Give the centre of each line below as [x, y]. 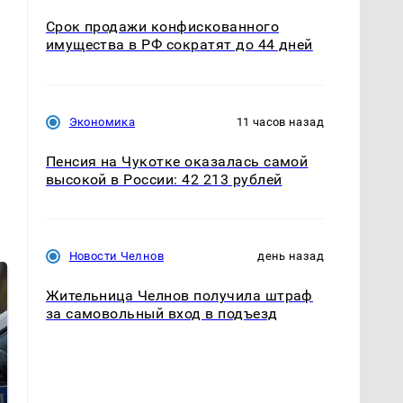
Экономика [102, 121]
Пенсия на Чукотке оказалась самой [177, 161]
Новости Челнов [116, 255]
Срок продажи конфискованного [162, 27]
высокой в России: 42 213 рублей [164, 179]
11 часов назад [280, 121]
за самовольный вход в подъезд [161, 313]
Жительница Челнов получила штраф [179, 295]
